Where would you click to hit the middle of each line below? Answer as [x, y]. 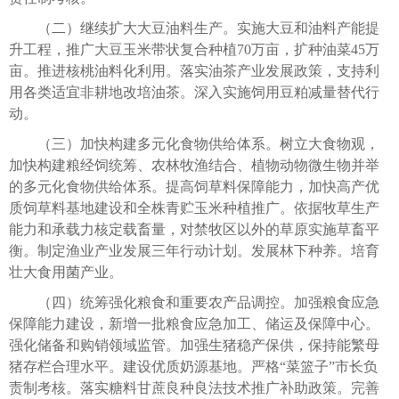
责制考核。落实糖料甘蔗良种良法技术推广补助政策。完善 [194, 387]
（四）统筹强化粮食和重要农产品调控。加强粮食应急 [194, 302]
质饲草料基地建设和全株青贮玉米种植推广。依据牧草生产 [194, 208]
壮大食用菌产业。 [66, 272]
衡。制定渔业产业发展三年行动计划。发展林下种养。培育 [194, 250]
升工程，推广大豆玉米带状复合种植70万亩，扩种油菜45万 [194, 49]
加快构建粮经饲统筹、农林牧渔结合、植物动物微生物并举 [194, 165]
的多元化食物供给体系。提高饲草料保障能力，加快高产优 [194, 186]
